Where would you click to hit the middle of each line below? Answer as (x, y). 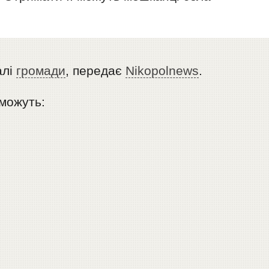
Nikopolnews (162, 71)
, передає (96, 71)
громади (41, 71)
